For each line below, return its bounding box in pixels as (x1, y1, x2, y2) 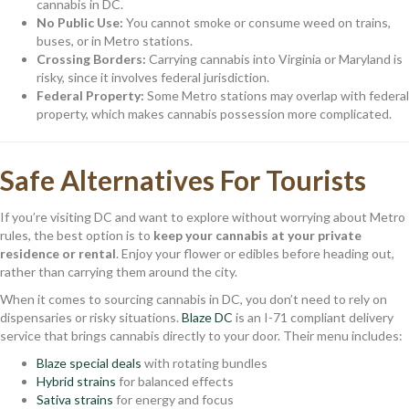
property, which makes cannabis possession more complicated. (37, 105, 392, 121)
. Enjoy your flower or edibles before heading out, (116, 245, 394, 261)
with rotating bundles (142, 354, 267, 371)
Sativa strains (37, 391, 113, 407)
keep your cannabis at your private (153, 226, 362, 243)
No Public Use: (37, 14, 123, 30)
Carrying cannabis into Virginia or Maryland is (146, 50, 403, 67)
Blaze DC (182, 309, 233, 325)
